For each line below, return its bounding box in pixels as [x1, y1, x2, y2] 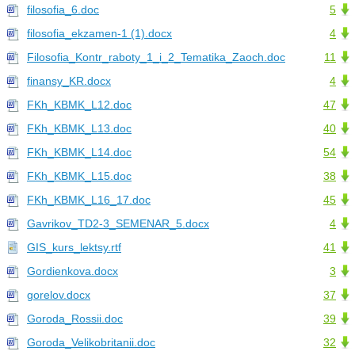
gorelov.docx [27, 288, 90, 302]
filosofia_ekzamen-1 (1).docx [27, 27, 172, 40]
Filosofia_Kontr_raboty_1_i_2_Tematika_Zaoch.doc [27, 51, 285, 64]
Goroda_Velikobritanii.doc [27, 336, 155, 349]
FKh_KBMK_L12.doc [27, 98, 132, 112]
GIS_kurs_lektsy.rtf [27, 241, 121, 254]
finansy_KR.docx [27, 74, 111, 88]
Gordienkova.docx [27, 265, 118, 278]
